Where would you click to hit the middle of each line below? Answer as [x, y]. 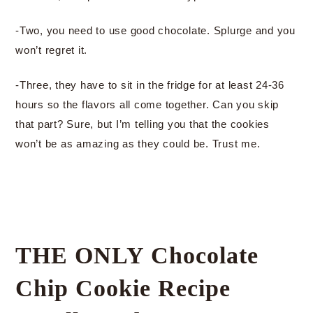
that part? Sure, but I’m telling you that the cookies [143, 124]
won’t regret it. [51, 50]
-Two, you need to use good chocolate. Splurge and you [155, 30]
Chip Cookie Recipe [123, 288]
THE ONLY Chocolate [137, 255]
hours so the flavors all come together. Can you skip [147, 104]
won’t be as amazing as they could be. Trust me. [138, 144]
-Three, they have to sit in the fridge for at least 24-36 [150, 85]
